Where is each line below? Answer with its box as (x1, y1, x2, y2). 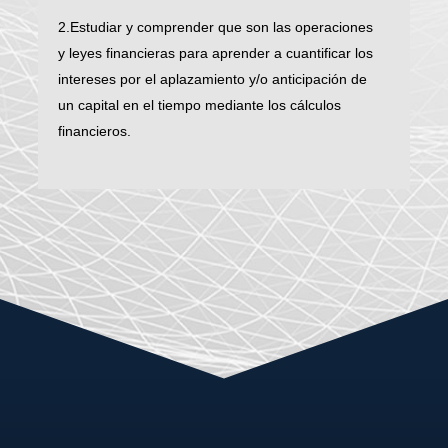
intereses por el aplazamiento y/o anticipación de (58, 71, 368, 88)
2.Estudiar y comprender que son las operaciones (58, 19, 374, 36)
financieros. (58, 123, 132, 140)
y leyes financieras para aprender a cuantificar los (58, 45, 374, 62)
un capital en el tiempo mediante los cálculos (58, 97, 342, 114)
